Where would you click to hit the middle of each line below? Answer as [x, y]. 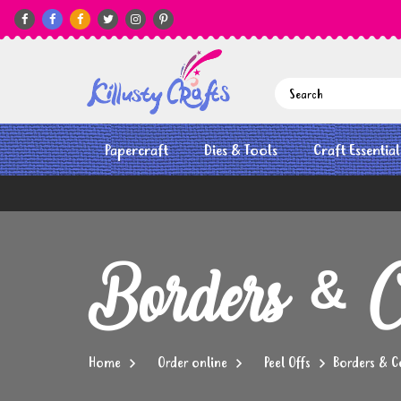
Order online [192, 364]
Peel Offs [287, 364]
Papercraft [137, 151]
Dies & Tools [241, 151]
